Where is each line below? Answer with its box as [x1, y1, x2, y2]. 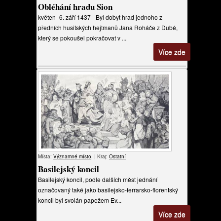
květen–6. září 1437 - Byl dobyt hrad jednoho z [38, 13, 162, 21]
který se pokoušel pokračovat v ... [38, 34, 126, 42]
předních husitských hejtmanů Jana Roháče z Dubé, [38, 23, 178, 32]
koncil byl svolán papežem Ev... [38, 196, 121, 204]
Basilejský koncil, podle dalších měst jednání [38, 175, 157, 184]
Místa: [38, 153, 53, 160]
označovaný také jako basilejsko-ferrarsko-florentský [38, 185, 178, 194]
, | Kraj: [91, 153, 109, 160]
